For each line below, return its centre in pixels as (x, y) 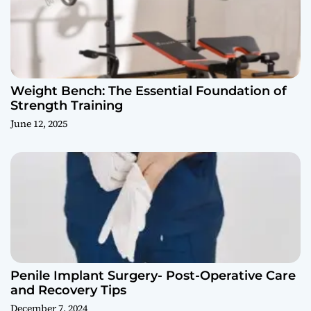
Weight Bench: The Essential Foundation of (149, 91)
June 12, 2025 (39, 123)
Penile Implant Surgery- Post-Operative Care (153, 275)
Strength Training (67, 105)
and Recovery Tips (68, 290)
